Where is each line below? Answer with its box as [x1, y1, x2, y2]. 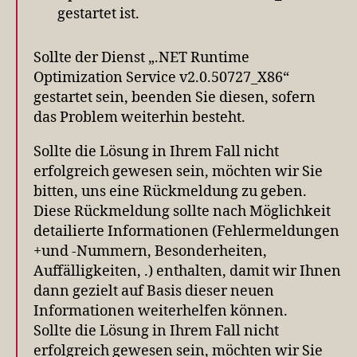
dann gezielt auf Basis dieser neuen [33, 281, 274, 300]
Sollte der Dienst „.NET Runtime [33, 48, 249, 67]
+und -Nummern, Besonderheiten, [33, 241, 267, 261]
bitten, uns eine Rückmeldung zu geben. [33, 182, 307, 201]
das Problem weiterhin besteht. [33, 108, 245, 127]
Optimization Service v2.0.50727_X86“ [33, 68, 289, 87]
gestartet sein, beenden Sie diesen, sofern [33, 88, 316, 107]
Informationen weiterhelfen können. [33, 301, 288, 320]
